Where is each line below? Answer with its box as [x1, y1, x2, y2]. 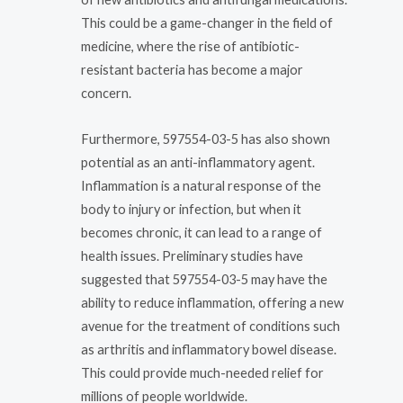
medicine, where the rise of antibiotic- [81, 38, 300, 54]
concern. [81, 85, 131, 101]
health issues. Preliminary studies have [81, 248, 303, 264]
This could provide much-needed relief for [81, 365, 324, 381]
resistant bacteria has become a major [81, 61, 303, 77]
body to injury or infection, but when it [81, 201, 301, 218]
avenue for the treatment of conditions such [81, 318, 340, 335]
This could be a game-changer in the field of [81, 14, 333, 31]
